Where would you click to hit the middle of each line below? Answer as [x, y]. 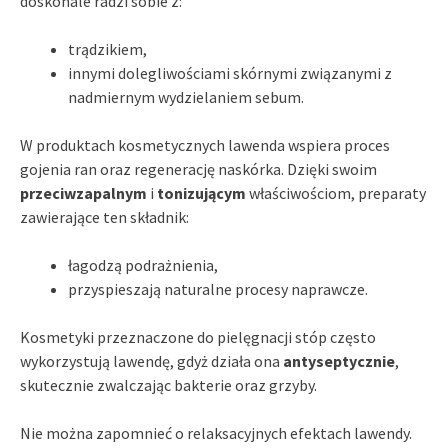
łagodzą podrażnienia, [143, 264]
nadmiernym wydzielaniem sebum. [186, 96]
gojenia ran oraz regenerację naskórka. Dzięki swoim [198, 168]
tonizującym [201, 192]
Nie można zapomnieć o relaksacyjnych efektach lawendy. [216, 432]
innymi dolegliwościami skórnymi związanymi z [230, 72]
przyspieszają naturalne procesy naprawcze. [218, 288]
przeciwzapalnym [83, 192]
